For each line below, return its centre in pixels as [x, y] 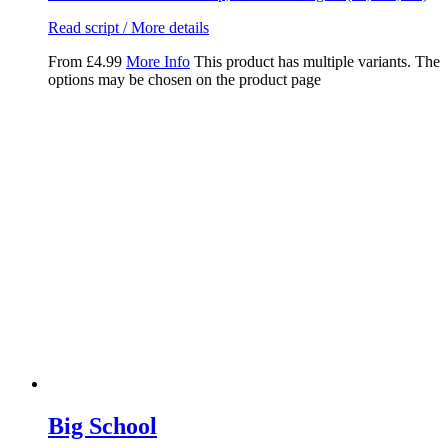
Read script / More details [128, 28]
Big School [102, 426]
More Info [158, 62]
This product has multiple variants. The [317, 62]
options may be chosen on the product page [184, 80]
